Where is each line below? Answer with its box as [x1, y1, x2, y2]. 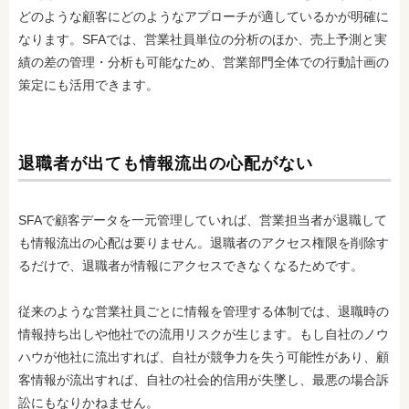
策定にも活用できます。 [18, 78, 159, 92]
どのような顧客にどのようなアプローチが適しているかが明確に [18, 9, 389, 24]
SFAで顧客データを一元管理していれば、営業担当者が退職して [18, 213, 387, 227]
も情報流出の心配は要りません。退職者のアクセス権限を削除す [18, 236, 389, 250]
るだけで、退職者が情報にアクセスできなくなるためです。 [18, 258, 363, 273]
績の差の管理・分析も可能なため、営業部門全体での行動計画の [18, 55, 389, 69]
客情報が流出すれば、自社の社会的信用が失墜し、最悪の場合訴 [18, 372, 389, 387]
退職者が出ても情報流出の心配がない [18, 154, 319, 173]
